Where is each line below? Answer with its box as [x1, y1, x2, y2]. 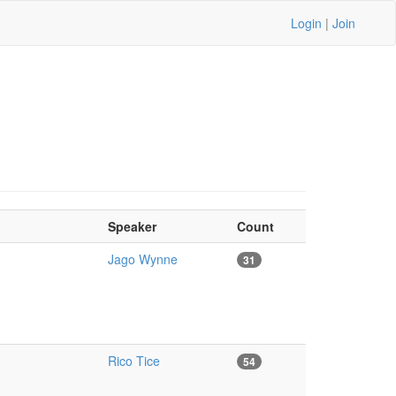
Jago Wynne [107, 250, 178, 268]
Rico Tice [107, 352, 160, 369]
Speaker [107, 217, 156, 235]
